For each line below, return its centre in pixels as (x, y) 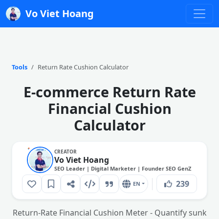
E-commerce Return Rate (109, 92)
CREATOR (66, 151)
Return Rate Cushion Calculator (83, 67)
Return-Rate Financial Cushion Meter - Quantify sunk (109, 213)
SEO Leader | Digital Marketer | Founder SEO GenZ (123, 168)
